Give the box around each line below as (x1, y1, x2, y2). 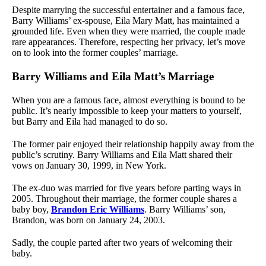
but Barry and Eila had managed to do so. (12, 116, 167, 126)
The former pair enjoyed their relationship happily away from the (12, 138, 254, 149)
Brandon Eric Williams (51, 204, 144, 214)
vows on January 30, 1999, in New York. (12, 160, 166, 170)
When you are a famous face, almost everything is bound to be (12, 94, 245, 105)
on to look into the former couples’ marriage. (12, 47, 178, 58)
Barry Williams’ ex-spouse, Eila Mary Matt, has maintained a (12, 15, 239, 26)
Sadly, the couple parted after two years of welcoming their (12, 237, 232, 248)
